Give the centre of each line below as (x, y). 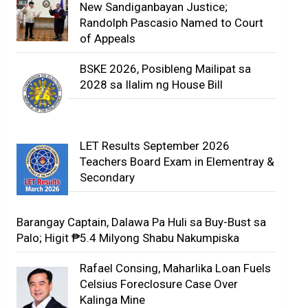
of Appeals (108, 39)
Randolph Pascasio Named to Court (172, 23)
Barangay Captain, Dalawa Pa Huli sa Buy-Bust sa (142, 222)
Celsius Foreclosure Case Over (159, 284)
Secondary (108, 177)
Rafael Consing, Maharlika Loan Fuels (176, 268)
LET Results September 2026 (155, 145)
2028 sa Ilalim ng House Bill (152, 85)
